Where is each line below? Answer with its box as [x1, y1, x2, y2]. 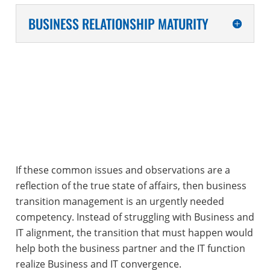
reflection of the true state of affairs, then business [15, 178, 246, 192]
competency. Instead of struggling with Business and [15, 210, 254, 224]
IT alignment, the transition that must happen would [15, 225, 253, 239]
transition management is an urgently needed [15, 194, 224, 208]
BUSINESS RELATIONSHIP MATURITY [28, 13, 209, 33]
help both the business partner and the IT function [15, 241, 245, 255]
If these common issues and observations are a [15, 163, 230, 177]
